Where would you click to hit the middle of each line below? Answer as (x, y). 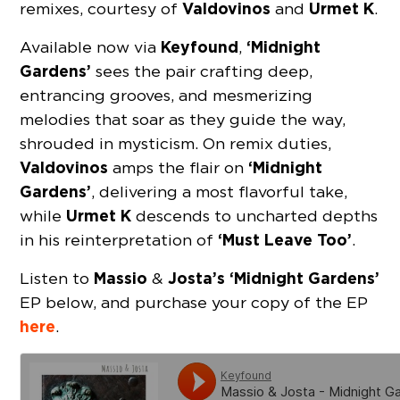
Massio (121, 279)
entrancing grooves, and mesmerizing (167, 96)
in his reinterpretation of (119, 240)
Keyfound (200, 47)
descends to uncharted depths (255, 216)
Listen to (57, 279)
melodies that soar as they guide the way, (183, 120)
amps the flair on (179, 168)
